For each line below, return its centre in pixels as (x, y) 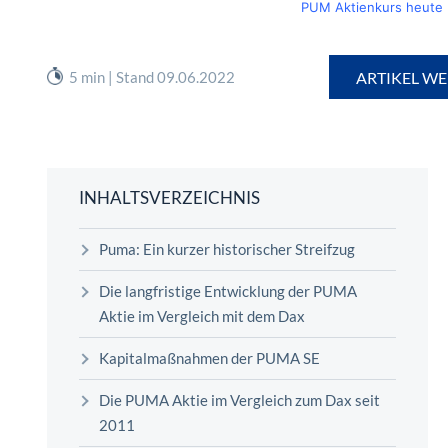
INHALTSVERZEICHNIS (169, 198)
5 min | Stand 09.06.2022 (152, 77)
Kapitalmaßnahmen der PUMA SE (211, 358)
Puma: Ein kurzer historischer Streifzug (234, 249)
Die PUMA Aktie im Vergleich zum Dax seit (239, 400)
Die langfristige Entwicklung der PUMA (228, 291)
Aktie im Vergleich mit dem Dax (205, 316)
